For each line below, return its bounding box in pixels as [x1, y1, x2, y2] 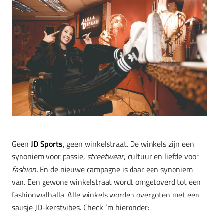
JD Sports [31, 138, 63, 150]
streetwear [87, 151, 124, 163]
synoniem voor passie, [12, 151, 87, 163]
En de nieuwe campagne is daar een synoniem [40, 163, 193, 175]
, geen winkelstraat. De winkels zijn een [63, 138, 194, 150]
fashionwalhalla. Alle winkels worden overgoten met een [12, 189, 199, 201]
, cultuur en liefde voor [124, 151, 199, 163]
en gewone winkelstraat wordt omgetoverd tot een [32, 176, 201, 188]
